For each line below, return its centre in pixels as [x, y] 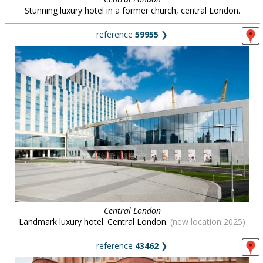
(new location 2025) [208, 222]
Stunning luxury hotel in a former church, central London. [132, 10]
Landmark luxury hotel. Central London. [95, 222]
